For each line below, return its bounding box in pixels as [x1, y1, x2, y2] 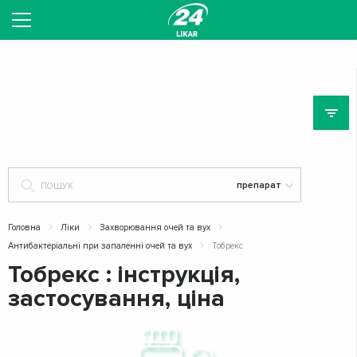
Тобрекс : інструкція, [8, 260, 240, 289]
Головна [8, 222, 41, 233]
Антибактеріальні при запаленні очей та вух [8, 241, 192, 251]
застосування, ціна [8, 284, 225, 313]
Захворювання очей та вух [100, 222, 210, 233]
